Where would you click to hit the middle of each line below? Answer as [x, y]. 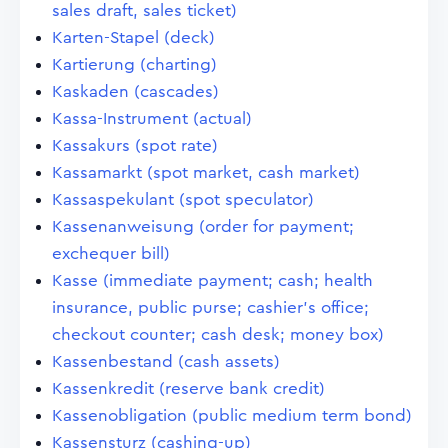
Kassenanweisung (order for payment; [203, 226]
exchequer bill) [111, 253]
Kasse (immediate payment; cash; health [212, 280]
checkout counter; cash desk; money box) [218, 334]
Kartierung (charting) [134, 64]
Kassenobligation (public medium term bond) [232, 415]
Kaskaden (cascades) [135, 91]
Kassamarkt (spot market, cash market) [206, 172]
